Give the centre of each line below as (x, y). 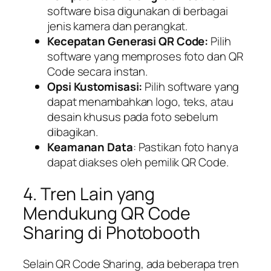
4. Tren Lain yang (89, 194)
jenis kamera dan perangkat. (118, 26)
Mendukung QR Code (107, 213)
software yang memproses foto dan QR (145, 56)
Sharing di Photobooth (112, 232)
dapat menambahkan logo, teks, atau (140, 101)
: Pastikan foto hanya (185, 147)
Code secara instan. (98, 71)
